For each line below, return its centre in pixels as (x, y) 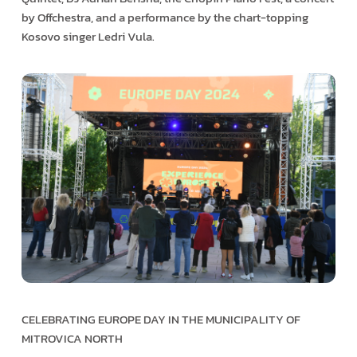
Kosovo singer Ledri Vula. (88, 36)
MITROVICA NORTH (72, 338)
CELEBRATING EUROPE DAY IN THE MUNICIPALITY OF (161, 319)
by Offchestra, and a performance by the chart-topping (165, 17)
